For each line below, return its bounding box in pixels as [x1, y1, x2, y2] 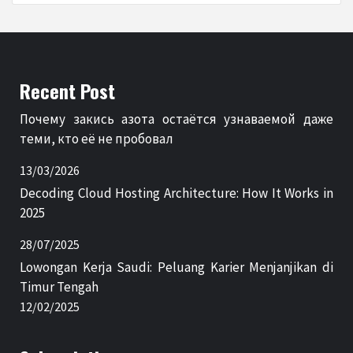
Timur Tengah [20, 277, 98, 295]
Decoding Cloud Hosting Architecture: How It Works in [20, 184, 333, 202]
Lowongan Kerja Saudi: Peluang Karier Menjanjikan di [20, 258, 333, 276]
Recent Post [20, 76, 115, 105]
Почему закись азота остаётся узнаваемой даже [20, 110, 333, 128]
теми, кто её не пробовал [20, 129, 173, 147]
